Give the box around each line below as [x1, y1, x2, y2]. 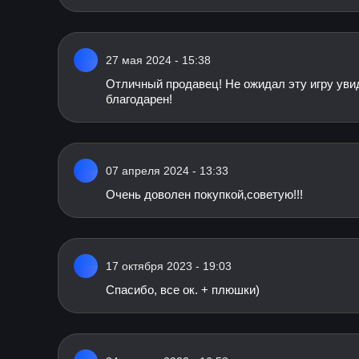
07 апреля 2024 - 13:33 [106, 164, 228, 177]
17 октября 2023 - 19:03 [106, 260, 232, 272]
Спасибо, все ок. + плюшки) [106, 283, 260, 296]
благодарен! [106, 92, 172, 106]
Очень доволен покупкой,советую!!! [106, 188, 303, 201]
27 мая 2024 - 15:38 [106, 54, 211, 67]
